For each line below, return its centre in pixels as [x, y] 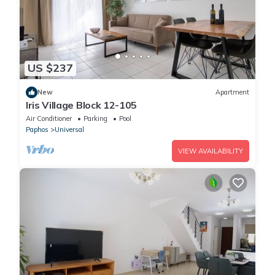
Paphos [37, 129]
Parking [95, 118]
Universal [69, 129]
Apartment [232, 92]
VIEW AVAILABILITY [211, 151]
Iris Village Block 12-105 [81, 105]
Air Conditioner [49, 118]
